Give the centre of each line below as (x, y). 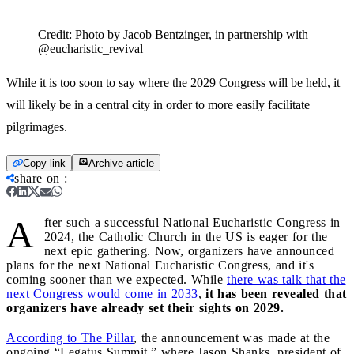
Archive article (121, 163)
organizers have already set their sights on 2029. (147, 307)
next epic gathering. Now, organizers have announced (189, 250)
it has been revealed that (276, 293)
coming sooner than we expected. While (117, 279)
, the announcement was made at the (232, 337)
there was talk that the (286, 279)
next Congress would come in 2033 (102, 293)
